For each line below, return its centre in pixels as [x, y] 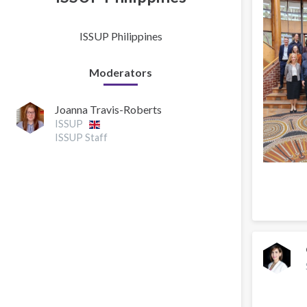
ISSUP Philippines [121, 36]
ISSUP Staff [81, 138]
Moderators [121, 72]
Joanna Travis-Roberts [108, 110]
